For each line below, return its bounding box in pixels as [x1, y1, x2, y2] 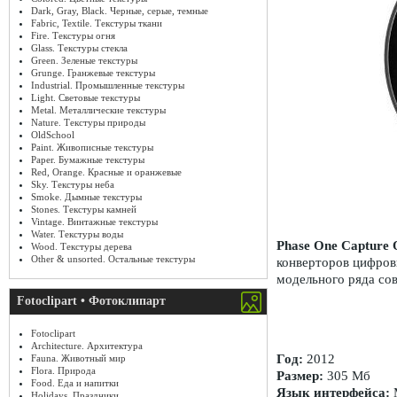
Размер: [276, 369, 323, 384]
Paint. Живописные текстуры [31, 142, 153, 152]
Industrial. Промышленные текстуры [31, 80, 184, 90]
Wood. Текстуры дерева [31, 241, 132, 252]
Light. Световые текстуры [31, 92, 140, 103]
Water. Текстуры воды [31, 229, 123, 239]
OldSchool [31, 129, 74, 140]
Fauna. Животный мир [31, 353, 126, 363]
